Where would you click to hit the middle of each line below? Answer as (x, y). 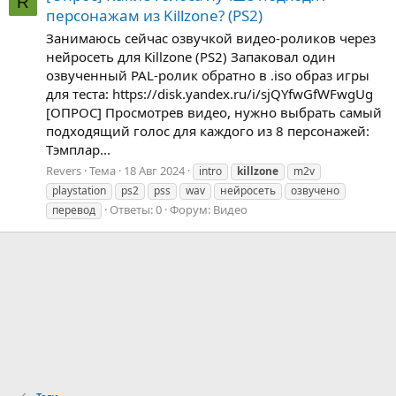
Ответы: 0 (136, 209)
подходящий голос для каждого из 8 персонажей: (208, 131)
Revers (64, 170)
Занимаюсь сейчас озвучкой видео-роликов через (211, 38)
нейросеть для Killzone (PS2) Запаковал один (191, 57)
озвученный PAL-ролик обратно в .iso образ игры (208, 76)
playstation (79, 190)
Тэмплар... (78, 150)
